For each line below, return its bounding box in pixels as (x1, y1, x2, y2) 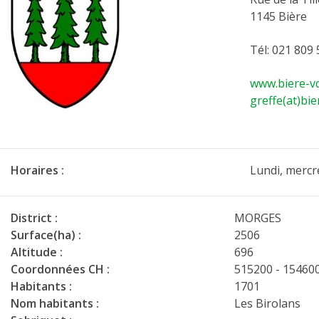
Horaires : (11, 162, 64, 178)
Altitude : (11, 244, 63, 260)
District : (11, 210, 58, 226)
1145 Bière (250, 9, 307, 24)
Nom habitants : (11, 296, 99, 311)
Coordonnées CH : (11, 261, 110, 277)
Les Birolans (234, 296, 301, 311)
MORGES (234, 210, 282, 226)
